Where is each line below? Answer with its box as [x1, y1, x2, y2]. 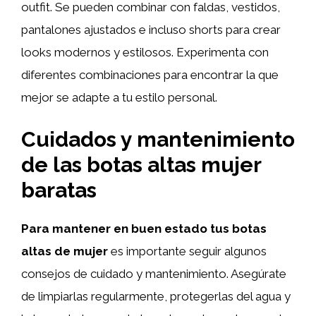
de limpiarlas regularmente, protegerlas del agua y [21, 288, 291, 303]
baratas [21, 177, 97, 202]
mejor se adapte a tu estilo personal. [21, 90, 217, 104]
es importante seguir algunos [108, 243, 267, 258]
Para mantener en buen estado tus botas [21, 221, 267, 236]
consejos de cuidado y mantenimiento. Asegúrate [21, 266, 286, 281]
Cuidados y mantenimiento [21, 126, 295, 152]
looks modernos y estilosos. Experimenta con [21, 45, 269, 59]
